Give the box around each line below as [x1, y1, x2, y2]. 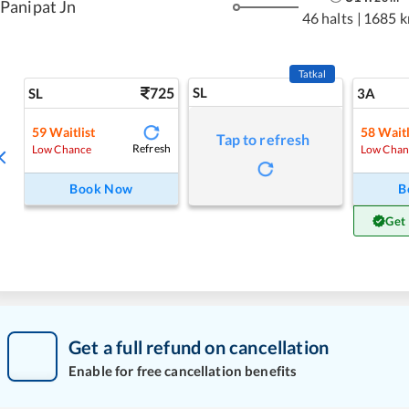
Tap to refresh [216, 131, 310, 148]
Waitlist [49, 123, 96, 140]
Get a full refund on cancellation [68, 335, 330, 358]
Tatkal [298, 68, 327, 79]
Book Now [69, 181, 133, 196]
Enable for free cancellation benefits [68, 362, 298, 379]
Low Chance [32, 142, 92, 156]
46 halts [301, 8, 353, 26]
